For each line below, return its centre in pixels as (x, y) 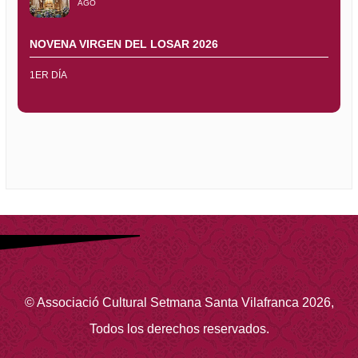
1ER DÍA (48, 76)
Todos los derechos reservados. (179, 329)
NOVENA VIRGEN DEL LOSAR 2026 (124, 44)
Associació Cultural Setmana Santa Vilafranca (167, 303)
